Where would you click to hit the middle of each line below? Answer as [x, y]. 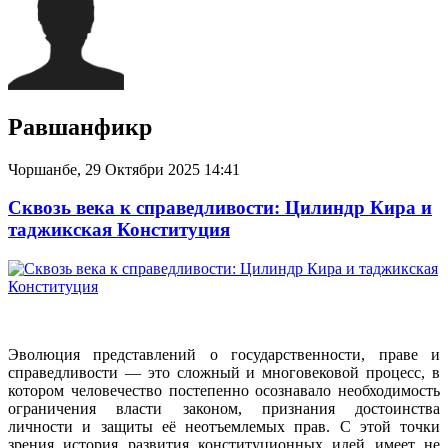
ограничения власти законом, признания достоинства [224, 409]
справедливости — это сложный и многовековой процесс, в [224, 373]
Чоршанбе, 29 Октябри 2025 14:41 [124, 169]
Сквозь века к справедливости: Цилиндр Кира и [220, 208]
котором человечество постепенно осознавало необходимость [224, 391]
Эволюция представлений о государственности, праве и [224, 355]
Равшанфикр [80, 126]
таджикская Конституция [119, 230]
